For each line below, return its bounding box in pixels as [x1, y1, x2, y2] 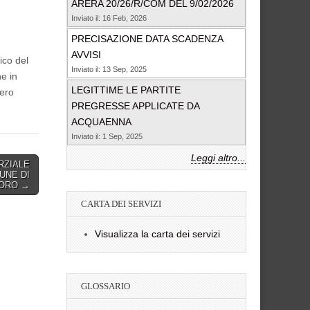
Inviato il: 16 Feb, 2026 [71, 14, 147, 23]
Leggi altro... [191, 152, 246, 164]
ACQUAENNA [71, 116, 131, 128]
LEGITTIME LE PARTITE [71, 84, 181, 96]
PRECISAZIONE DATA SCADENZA [71, 33, 223, 45]
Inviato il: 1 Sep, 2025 [71, 132, 143, 141]
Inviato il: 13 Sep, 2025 [71, 65, 147, 74]
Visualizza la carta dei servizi [95, 228, 220, 240]
